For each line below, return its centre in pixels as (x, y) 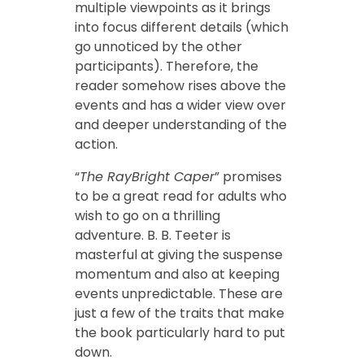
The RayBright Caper (147, 176)
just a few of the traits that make (179, 313)
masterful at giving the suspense (178, 254)
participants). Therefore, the (166, 66)
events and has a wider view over (180, 105)
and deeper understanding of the (180, 124)
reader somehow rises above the (180, 85)
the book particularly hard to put (180, 332)
